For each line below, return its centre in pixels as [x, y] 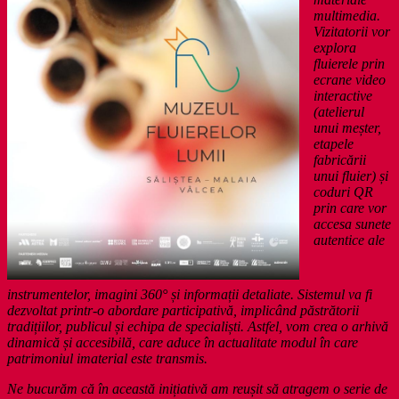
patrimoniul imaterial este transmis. [107, 358]
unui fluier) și [351, 175]
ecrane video [350, 79]
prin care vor [350, 208]
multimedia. [347, 15]
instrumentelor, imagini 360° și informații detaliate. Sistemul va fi [190, 294]
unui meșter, [347, 127]
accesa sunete [352, 224]
